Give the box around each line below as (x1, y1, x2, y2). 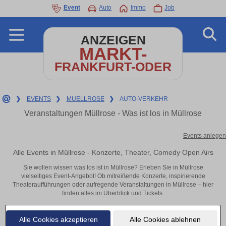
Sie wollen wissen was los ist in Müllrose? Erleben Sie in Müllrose (23, 164, 203, 172)
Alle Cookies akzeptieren (19, 215, 98, 223)
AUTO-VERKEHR (120, 95, 168, 102)
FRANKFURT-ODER (54, 60, 172, 74)
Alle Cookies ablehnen (129, 215, 201, 223)
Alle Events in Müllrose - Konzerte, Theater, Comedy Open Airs (13, 148, 213, 156)
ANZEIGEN (80, 33, 146, 47)
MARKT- (79, 44, 147, 64)
